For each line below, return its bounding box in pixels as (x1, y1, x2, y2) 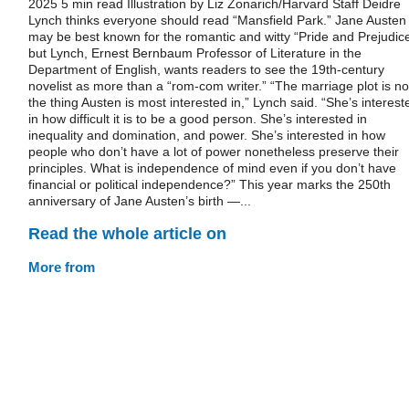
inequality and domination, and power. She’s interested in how (28, 128, 385, 142)
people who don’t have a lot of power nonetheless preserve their (28, 144, 399, 159)
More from (28, 258, 95, 275)
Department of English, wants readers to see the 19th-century (28, 62, 384, 77)
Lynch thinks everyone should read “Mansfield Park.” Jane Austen (28, 13, 406, 27)
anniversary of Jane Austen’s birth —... (28, 194, 251, 208)
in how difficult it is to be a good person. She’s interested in (28, 111, 367, 126)
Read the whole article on (28, 224, 226, 243)
